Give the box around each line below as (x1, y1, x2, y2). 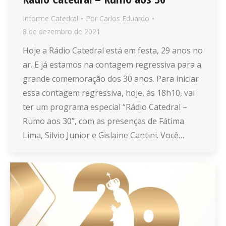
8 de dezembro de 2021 (23, 27, 100, 37)
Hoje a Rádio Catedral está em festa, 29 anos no (23, 45, 203, 56)
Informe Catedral (23, 14, 78, 24)
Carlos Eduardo (99, 14, 149, 24)
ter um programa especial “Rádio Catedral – (23, 101, 187, 113)
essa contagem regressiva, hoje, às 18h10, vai (23, 87, 195, 99)
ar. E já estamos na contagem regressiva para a (23, 59, 201, 71)
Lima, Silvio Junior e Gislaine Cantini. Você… (23, 130, 184, 141)
